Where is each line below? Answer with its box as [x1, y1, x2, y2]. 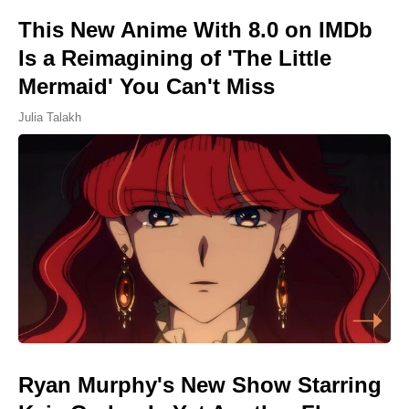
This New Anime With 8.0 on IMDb [18, 16, 372, 42]
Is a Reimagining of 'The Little [18, 45, 331, 70]
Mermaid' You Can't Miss [18, 73, 275, 99]
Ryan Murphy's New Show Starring [18, 372, 382, 398]
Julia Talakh [18, 110, 81, 124]
